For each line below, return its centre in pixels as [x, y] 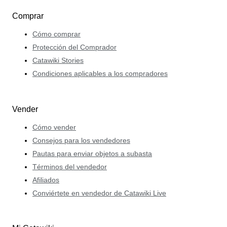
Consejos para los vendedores [81, 140]
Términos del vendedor [70, 166]
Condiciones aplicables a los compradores [100, 74]
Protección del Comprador [74, 47]
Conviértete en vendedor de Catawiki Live [99, 193]
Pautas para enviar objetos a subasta [92, 153]
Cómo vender [54, 127]
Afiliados [46, 180]
